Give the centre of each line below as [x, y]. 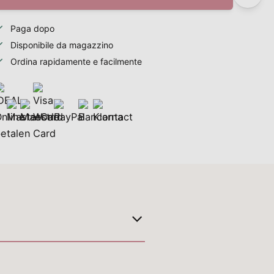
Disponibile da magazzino [61, 45]
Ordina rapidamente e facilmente [76, 61]
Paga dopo [32, 28]
